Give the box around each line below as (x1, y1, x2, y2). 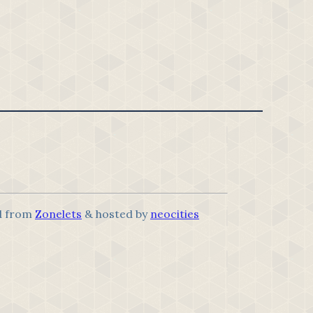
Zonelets (35, 206, 82, 221)
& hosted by (82, 206, 150, 221)
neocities (150, 206, 199, 221)
